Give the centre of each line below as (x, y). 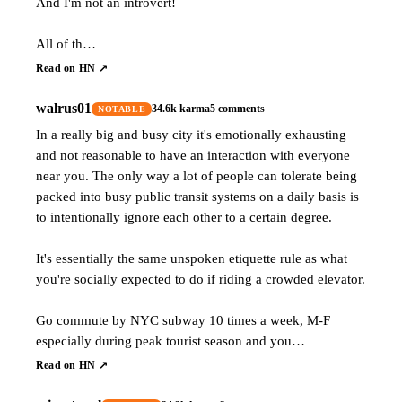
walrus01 (64, 108)
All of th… (66, 44)
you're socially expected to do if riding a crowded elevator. (201, 279)
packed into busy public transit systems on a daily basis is (197, 196)
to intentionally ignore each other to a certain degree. (184, 217)
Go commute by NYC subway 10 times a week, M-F (183, 320)
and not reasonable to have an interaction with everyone (193, 155)
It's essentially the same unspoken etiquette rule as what (192, 258)
